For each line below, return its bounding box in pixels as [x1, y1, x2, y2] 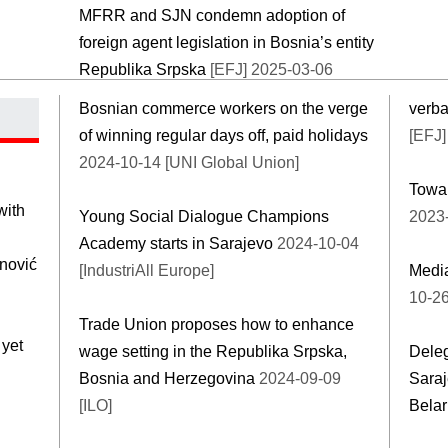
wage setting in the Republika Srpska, [79, 342, 347, 360]
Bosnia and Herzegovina [79, 369, 259, 387]
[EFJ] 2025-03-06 [210, 60, 333, 78]
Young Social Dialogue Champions [79, 207, 329, 225]
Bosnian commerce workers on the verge [79, 99, 368, 117]
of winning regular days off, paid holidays [79, 126, 368, 144]
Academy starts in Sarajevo [79, 234, 273, 252]
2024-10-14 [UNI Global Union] [79, 153, 299, 171]
